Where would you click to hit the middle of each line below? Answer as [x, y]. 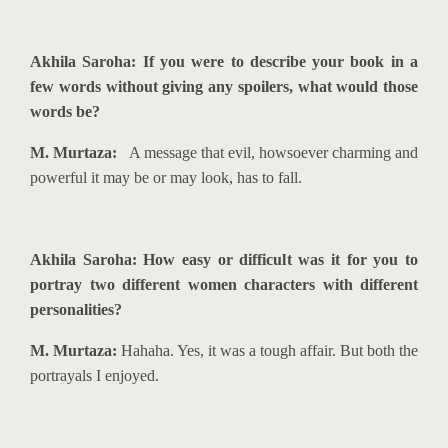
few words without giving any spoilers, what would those [224, 86]
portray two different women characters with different [224, 284]
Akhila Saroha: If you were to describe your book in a [224, 61]
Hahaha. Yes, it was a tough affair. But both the [267, 350]
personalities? [76, 309]
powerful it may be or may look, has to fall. [166, 177]
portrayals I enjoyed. [94, 375]
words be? [65, 111]
